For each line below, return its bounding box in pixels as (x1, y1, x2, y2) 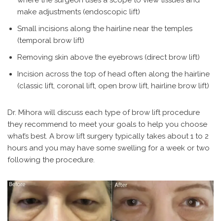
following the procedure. (7, 155, 95, 164)
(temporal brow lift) (17, 36, 84, 45)
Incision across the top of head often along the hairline (17, 69, 210, 78)
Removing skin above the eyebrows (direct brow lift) (17, 52, 200, 62)
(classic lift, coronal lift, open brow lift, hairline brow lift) (17, 81, 209, 90)
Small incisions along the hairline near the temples (17, 24, 192, 33)
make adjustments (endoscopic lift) (17, 7, 140, 16)
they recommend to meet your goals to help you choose (7, 119, 207, 129)
